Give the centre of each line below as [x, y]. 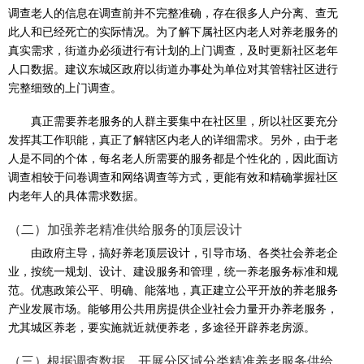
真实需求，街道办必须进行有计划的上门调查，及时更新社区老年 [173, 51]
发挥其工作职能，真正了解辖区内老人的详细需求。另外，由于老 [173, 140]
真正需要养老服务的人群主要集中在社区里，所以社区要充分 [184, 121]
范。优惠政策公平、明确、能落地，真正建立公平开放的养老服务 [173, 290]
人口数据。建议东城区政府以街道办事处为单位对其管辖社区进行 [173, 69]
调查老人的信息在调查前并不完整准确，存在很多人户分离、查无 [173, 13]
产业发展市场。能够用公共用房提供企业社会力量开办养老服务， [173, 309]
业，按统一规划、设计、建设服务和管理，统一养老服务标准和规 [173, 272]
